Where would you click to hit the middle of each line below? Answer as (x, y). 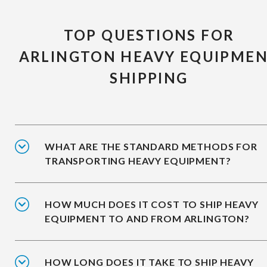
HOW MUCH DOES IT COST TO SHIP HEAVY (152, 204)
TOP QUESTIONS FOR (149, 35)
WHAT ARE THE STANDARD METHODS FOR (151, 146)
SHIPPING (149, 77)
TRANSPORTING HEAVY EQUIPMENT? (138, 160)
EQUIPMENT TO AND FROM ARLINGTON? (147, 218)
